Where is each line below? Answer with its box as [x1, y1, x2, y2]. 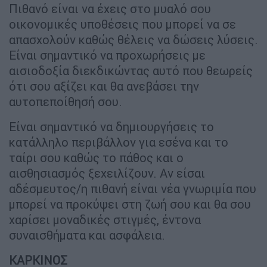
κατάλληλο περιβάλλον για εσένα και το [9, 135, 228, 150]
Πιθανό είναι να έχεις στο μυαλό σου [9, 1, 211, 17]
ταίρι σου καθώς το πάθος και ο [9, 150, 184, 166]
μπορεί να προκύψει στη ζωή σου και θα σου [9, 197, 251, 212]
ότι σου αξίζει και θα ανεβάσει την [9, 79, 199, 94]
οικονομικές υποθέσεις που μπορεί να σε [9, 17, 236, 32]
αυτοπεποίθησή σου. [9, 94, 122, 110]
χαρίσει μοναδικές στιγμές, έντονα [9, 212, 201, 228]
